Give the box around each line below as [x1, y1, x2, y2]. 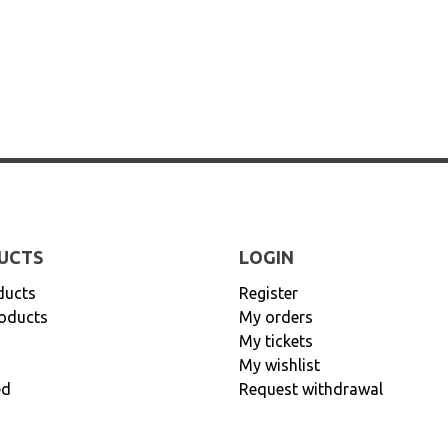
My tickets [239, 332, 313, 350]
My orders [239, 308, 313, 326]
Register [239, 284, 298, 302]
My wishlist [239, 356, 320, 374]
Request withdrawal [239, 380, 383, 398]
